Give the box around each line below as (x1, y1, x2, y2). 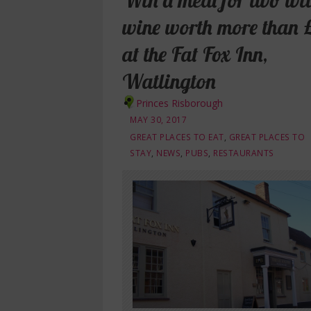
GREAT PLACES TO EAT (130, 131, 224, 142)
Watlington (122, 68, 216, 94)
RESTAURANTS (213, 147, 274, 158)
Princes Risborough (136, 96, 223, 110)
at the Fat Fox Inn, (122, 41, 267, 67)
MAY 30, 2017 (130, 114, 187, 125)
